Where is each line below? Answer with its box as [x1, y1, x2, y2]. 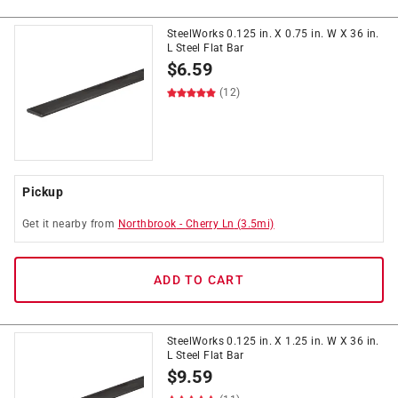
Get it [22, 218, 52, 230]
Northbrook [117, 218, 177, 230]
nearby [52, 218, 88, 230]
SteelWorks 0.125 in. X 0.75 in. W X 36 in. [167, 28, 379, 40]
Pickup [22, 185, 63, 199]
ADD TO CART [154, 273, 244, 287]
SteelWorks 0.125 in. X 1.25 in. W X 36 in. [167, 335, 379, 347]
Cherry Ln [185, 218, 235, 230]
